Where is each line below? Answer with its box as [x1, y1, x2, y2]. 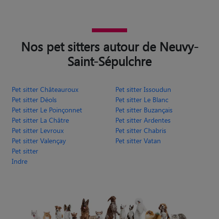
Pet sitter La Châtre [12, 105, 69, 114]
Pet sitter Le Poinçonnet [12, 94, 82, 104]
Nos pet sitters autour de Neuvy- [21, 27, 198, 44]
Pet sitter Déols [12, 84, 57, 94]
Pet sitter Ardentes [115, 105, 171, 114]
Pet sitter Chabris [115, 115, 166, 125]
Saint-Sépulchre [67, 42, 152, 59]
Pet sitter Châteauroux [12, 74, 78, 84]
